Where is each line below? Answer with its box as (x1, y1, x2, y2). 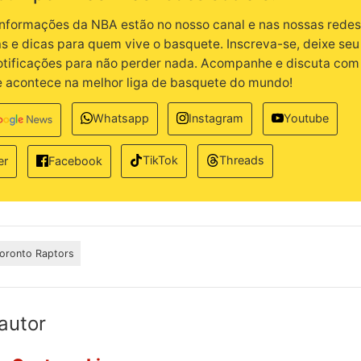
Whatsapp (92, 111, 149, 126)
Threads (218, 153, 264, 168)
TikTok (143, 153, 179, 168)
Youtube (283, 111, 329, 126)
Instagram (189, 111, 244, 126)
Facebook (48, 153, 102, 168)
